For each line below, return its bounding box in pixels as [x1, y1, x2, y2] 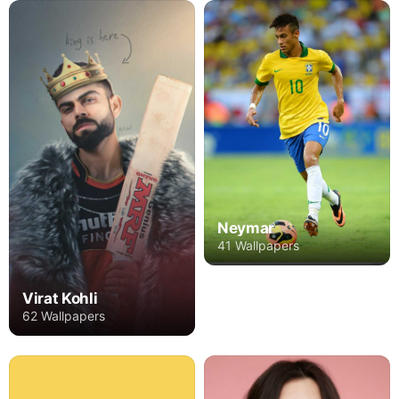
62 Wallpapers [22, 307, 105, 323]
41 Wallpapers [217, 237, 299, 253]
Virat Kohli [22, 289, 98, 307]
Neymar [217, 218, 274, 237]
